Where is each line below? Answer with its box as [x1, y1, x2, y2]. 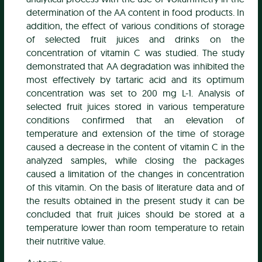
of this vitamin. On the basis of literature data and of [26, 181, 244, 194]
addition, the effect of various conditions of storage [26, 20, 244, 32]
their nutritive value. [26, 235, 106, 247]
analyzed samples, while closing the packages [26, 154, 244, 167]
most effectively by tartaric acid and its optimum [26, 74, 244, 86]
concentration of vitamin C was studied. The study [26, 47, 244, 59]
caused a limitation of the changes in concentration [26, 168, 244, 180]
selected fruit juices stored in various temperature [26, 101, 244, 113]
